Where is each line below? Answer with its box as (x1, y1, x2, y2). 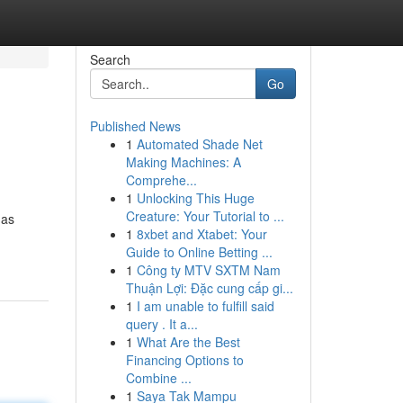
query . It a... (125, 315, 198, 333)
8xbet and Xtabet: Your (136, 225, 267, 243)
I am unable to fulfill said (136, 297, 274, 315)
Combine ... (125, 369, 192, 387)
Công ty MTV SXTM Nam (136, 261, 281, 279)
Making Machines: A (125, 153, 241, 171)
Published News (89, 117, 181, 135)
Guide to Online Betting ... (125, 243, 273, 261)
